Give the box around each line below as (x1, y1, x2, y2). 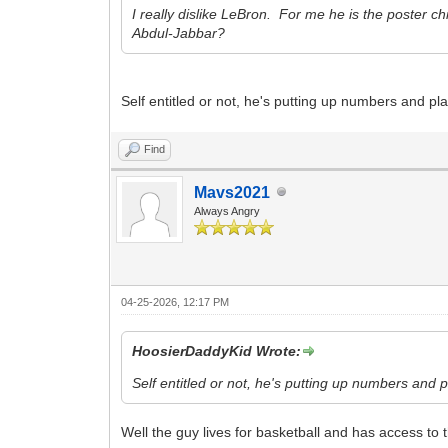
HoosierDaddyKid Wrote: (132, 342, 302, 359)
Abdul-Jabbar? (132, 24, 226, 41)
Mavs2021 (194, 183, 271, 201)
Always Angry (194, 204, 261, 217)
